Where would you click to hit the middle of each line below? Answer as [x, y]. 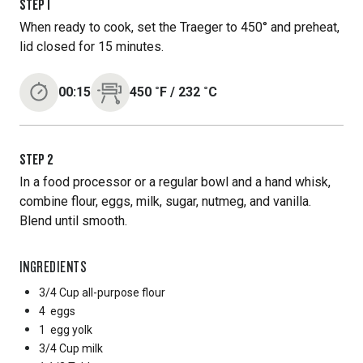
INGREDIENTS [53, 267]
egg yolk [71, 330]
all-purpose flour [124, 293]
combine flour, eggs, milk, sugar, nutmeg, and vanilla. [165, 201]
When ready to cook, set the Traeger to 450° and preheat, [179, 27]
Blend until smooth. [73, 221]
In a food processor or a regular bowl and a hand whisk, [175, 182]
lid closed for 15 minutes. [92, 47]
